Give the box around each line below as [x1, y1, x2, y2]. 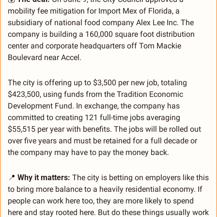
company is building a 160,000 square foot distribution [8, 29, 195, 39]
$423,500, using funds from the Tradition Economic [8, 89, 183, 99]
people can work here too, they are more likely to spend [8, 196, 194, 205]
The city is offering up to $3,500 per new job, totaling [8, 77, 187, 87]
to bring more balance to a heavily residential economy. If [8, 184, 202, 194]
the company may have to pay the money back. [8, 147, 169, 157]
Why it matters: [17, 172, 70, 182]
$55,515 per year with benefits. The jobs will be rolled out [8, 124, 201, 134]
